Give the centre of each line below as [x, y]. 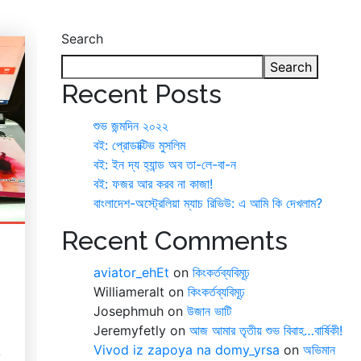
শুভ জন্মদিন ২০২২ [131, 126]
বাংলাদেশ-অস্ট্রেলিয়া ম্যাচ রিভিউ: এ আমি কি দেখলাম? [208, 203]
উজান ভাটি [209, 311]
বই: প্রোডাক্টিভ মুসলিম [139, 145]
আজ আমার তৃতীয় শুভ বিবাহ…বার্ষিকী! [266, 331]
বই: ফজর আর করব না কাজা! [153, 184]
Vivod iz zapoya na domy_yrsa [187, 350]
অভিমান [319, 350]
